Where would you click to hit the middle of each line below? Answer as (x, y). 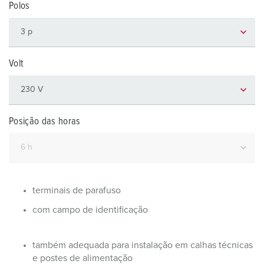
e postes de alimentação (82, 258)
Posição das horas (45, 122)
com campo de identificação (90, 210)
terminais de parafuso (77, 190)
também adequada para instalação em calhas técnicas (143, 245)
